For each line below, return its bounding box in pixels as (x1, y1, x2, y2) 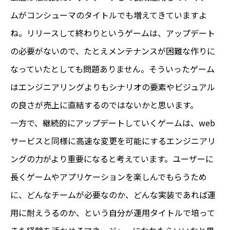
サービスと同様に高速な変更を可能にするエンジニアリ (10, 134, 216, 147)
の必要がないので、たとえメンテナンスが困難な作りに (10, 44, 215, 57)
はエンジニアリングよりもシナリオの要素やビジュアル (10, 80, 215, 93)
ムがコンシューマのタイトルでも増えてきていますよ (10, 8, 207, 21)
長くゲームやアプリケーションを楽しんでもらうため (10, 170, 207, 183)
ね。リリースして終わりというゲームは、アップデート (10, 26, 215, 39)
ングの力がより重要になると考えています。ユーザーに (10, 152, 214, 165)
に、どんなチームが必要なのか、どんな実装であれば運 (10, 188, 216, 201)
